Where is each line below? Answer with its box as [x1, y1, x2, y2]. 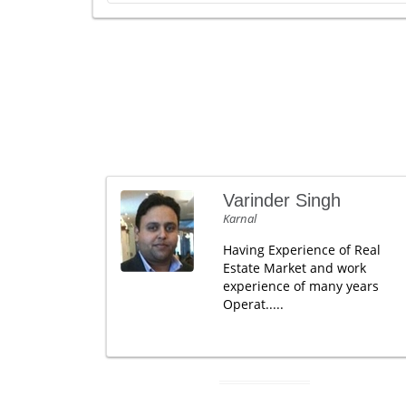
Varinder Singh [222, 190, 341, 210]
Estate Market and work [222, 259, 366, 276]
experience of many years [222, 277, 379, 295]
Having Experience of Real [222, 241, 381, 258]
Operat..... [222, 295, 284, 313]
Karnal [222, 210, 256, 227]
